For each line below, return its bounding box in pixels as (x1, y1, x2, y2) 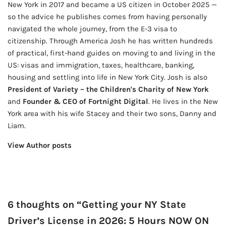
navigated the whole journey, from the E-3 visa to (8, 24, 177, 34)
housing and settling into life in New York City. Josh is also (8, 73, 207, 82)
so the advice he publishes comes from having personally (8, 12, 207, 22)
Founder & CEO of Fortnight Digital (23, 97, 148, 106)
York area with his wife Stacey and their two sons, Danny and (8, 109, 216, 119)
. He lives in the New (148, 97, 218, 106)
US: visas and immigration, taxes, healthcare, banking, (8, 61, 194, 70)
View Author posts (8, 141, 72, 150)
